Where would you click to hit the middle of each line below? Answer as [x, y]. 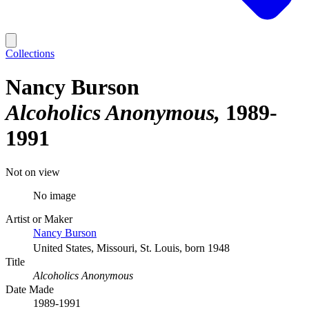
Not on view [33, 172]
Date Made [30, 289]
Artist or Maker [39, 219]
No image [54, 195]
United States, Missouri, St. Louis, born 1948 [131, 248]
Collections [30, 53]
